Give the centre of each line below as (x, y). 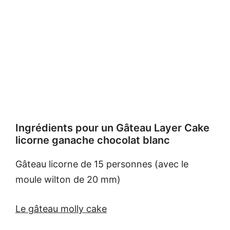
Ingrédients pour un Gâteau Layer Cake (112, 128)
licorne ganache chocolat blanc (93, 140)
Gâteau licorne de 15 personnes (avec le (102, 164)
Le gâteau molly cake (61, 209)
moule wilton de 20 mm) (68, 180)
